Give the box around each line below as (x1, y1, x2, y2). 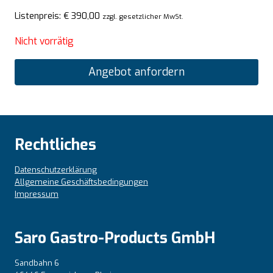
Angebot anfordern (88, 65, 185, 80)
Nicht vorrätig (15, 35, 74, 48)
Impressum (15, 188, 58, 199)
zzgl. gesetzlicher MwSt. (102, 12, 183, 22)
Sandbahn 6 (15, 257, 59, 268)
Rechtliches (15, 134, 96, 155)
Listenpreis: (15, 10, 63, 23)
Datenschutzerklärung (15, 164, 97, 175)
